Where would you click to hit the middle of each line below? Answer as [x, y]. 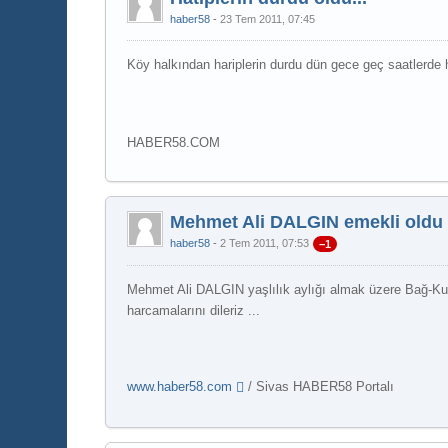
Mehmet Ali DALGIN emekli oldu [307, 222]
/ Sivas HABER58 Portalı [319, 386]
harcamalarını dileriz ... [194, 310]
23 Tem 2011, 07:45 [268, 19]
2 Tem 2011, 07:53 [265, 243]
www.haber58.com [180, 386]
